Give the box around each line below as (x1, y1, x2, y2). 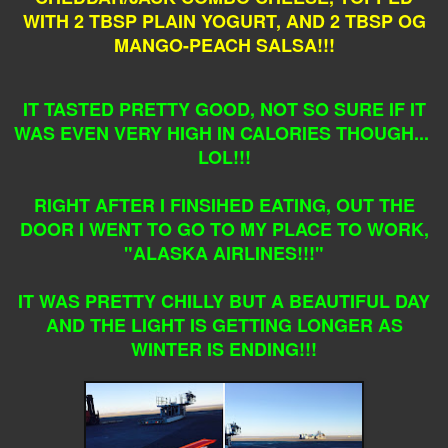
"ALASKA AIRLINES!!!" (124, 239, 324, 266)
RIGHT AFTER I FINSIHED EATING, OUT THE (33, 191, 415, 218)
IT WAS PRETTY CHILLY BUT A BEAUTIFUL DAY (18, 287, 430, 314)
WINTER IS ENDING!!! (131, 335, 317, 362)
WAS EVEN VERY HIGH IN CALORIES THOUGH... (14, 119, 434, 146)
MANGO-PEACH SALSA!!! (113, 31, 335, 58)
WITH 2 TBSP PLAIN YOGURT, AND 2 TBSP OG (22, 7, 426, 34)
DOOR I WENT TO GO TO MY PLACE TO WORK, (19, 215, 429, 242)
